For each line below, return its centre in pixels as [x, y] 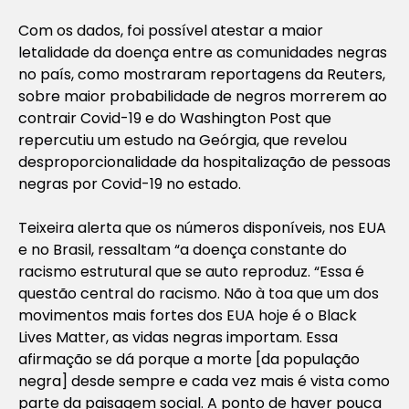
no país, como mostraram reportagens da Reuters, [202, 74]
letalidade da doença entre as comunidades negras [203, 52]
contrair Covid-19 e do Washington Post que [175, 118]
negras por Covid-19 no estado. [130, 184]
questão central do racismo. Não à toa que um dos [199, 293]
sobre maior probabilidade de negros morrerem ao [203, 96]
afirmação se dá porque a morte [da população [189, 359]
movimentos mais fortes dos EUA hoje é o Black [188, 315]
